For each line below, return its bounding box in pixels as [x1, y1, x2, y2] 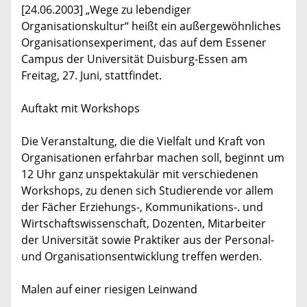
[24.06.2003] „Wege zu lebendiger [21, 2, 191, 18]
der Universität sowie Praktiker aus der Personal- [21, 232, 274, 248]
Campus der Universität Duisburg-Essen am [21, 51, 247, 67]
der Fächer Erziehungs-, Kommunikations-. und [21, 199, 263, 215]
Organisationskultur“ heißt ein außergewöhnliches [21, 19, 281, 34]
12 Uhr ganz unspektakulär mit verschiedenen [21, 167, 258, 182]
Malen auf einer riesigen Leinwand [21, 282, 197, 297]
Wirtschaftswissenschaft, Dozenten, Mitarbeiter [21, 216, 266, 232]
